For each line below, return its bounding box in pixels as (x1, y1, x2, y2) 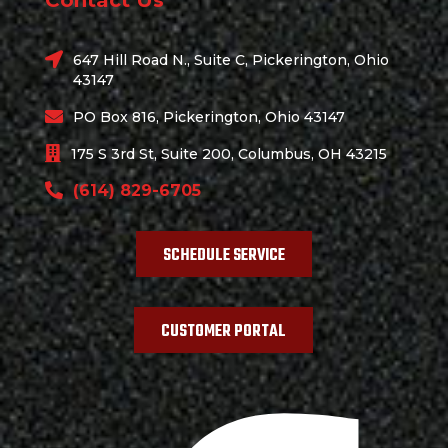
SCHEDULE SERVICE (162, 242, 285, 269)
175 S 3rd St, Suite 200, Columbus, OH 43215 (70, 144, 387, 163)
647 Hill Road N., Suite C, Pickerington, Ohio (72, 51, 389, 70)
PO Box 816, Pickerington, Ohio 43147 (72, 107, 345, 126)
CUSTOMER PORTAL (161, 318, 287, 345)
